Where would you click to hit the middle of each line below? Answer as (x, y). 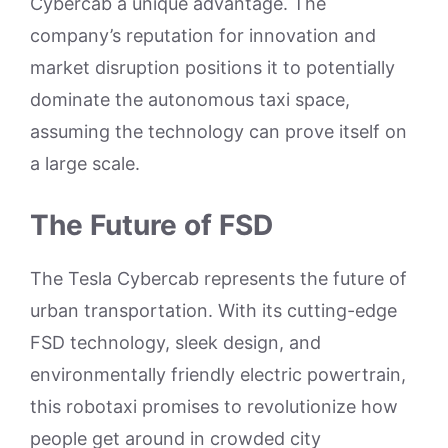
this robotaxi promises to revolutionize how (214, 406)
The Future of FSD (151, 224)
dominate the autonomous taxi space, (190, 99)
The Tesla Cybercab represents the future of (218, 278)
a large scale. (85, 163)
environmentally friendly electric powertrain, (218, 374)
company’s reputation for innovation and (203, 35)
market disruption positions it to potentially (212, 67)
